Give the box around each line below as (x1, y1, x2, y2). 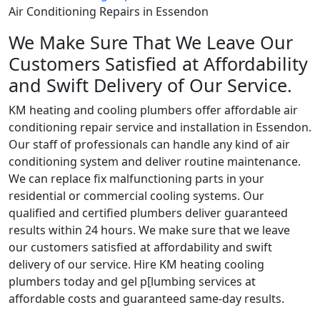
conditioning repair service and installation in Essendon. (9, 119, 311, 136)
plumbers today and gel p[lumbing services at (9, 274, 256, 290)
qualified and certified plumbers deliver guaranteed (9, 205, 288, 221)
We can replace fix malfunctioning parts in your (9, 171, 264, 187)
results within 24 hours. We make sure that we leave (9, 222, 290, 239)
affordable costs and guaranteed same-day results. (9, 291, 284, 307)
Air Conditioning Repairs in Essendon (9, 4, 209, 20)
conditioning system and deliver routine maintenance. (9, 154, 301, 170)
